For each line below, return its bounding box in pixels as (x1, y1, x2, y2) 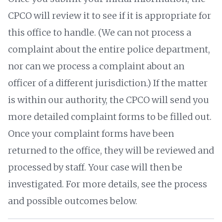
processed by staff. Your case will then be (8, 161, 182, 173)
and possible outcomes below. (8, 195, 137, 207)
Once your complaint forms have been (8, 127, 174, 139)
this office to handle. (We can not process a (8, 26, 191, 38)
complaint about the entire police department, (8, 43, 210, 55)
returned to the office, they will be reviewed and (8, 144, 214, 156)
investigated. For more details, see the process (8, 178, 207, 190)
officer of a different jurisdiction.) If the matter (8, 77, 208, 89)
